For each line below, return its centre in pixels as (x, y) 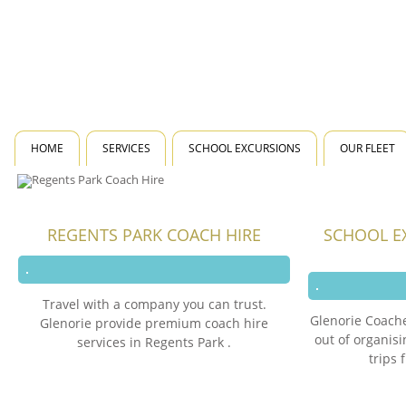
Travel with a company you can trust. (154, 304)
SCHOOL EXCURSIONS (245, 148)
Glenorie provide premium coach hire (154, 324)
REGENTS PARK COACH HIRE (154, 234)
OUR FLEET (367, 148)
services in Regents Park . (154, 343)
